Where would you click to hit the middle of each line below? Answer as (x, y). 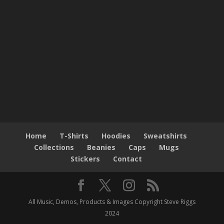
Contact (128, 158)
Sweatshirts (165, 135)
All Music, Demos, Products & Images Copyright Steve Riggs (112, 201)
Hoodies (116, 135)
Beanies (101, 147)
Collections (54, 147)
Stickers (85, 158)
